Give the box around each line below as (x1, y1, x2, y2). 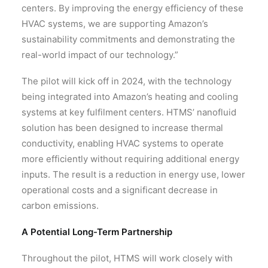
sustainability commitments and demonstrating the (22, 33, 235, 45)
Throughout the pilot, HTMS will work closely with (22, 252, 233, 264)
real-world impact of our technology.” (22, 49, 178, 61)
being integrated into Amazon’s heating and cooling (22, 91, 238, 103)
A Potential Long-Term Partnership (22, 226, 172, 238)
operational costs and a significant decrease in (22, 184, 218, 196)
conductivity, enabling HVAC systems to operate (22, 138, 224, 150)
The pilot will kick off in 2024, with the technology (22, 75, 232, 87)
